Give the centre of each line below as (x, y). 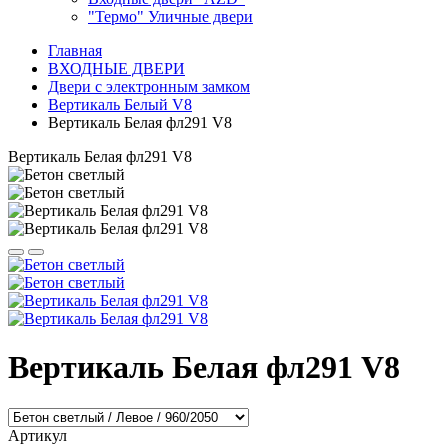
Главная (75, 50)
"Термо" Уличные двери (170, 16)
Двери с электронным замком (149, 86)
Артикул (37, 435)
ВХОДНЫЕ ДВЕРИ (116, 68)
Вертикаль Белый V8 (120, 104)
